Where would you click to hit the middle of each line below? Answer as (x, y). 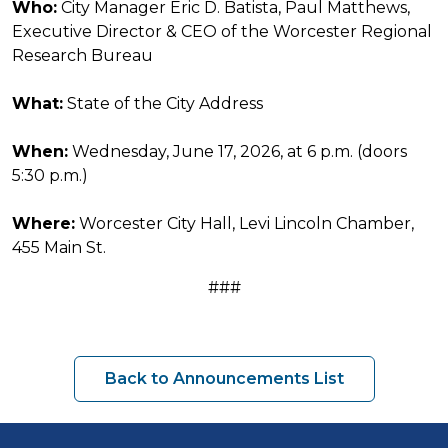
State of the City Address (163, 103)
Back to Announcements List (224, 378)
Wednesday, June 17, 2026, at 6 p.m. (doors (237, 151)
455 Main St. (59, 247)
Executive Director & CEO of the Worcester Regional (222, 31)
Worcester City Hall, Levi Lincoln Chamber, (244, 223)
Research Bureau (82, 55)
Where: (43, 223)
